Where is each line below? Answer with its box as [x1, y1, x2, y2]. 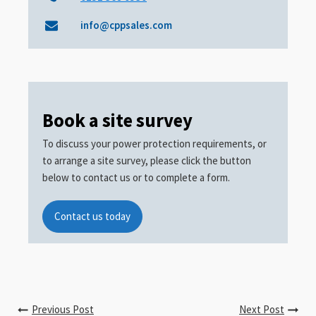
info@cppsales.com [80, 18, 172, 32]
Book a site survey [42, 109, 193, 132]
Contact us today [54, 209, 130, 223]
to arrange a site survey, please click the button [42, 154, 251, 167]
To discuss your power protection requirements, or [42, 137, 267, 150]
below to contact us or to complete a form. [42, 171, 230, 184]
